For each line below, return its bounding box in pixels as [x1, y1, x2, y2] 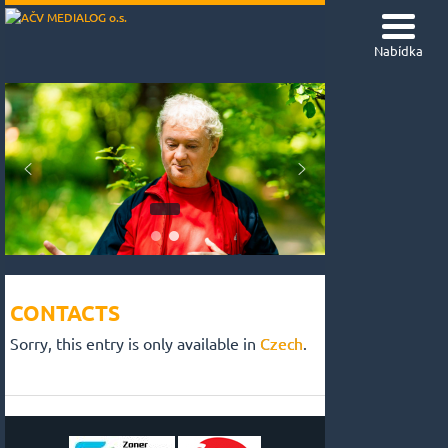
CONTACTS [10, 299, 120, 326]
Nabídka [373, 42, 423, 59]
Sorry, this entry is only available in [10, 333, 260, 353]
